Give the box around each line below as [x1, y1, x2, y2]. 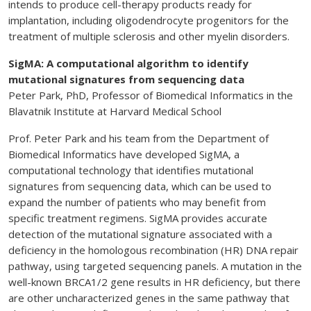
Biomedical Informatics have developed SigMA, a [8, 147, 239, 162]
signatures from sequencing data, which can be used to [8, 179, 271, 194]
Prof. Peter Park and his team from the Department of [8, 131, 269, 146]
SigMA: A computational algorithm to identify [8, 56, 249, 71]
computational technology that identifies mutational [8, 163, 253, 178]
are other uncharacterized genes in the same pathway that [8, 291, 289, 305]
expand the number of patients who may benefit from [8, 195, 266, 210]
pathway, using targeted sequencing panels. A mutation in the [8, 259, 302, 274]
